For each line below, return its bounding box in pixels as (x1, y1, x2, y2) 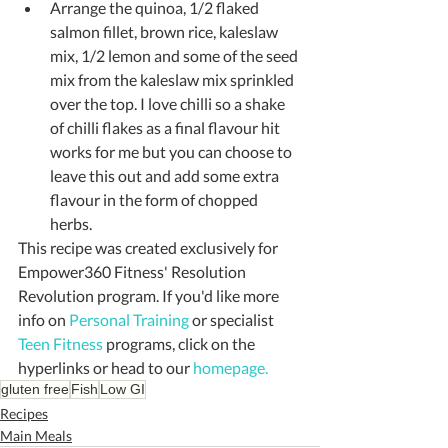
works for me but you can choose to (50, 141, 295, 161)
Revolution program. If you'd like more (18, 285, 282, 305)
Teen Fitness (18, 333, 103, 353)
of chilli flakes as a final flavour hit (50, 117, 283, 137)
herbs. (50, 213, 95, 233)
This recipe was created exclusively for (18, 237, 281, 257)
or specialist (189, 309, 277, 329)
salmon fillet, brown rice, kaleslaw (50, 21, 281, 41)
